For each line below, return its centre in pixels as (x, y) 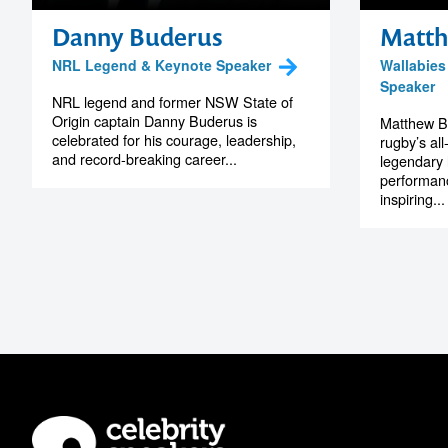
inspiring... (412, 198)
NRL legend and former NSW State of (172, 101)
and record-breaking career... (144, 158)
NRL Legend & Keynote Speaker (161, 64)
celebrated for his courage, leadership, (174, 139)
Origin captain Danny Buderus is (154, 120)
